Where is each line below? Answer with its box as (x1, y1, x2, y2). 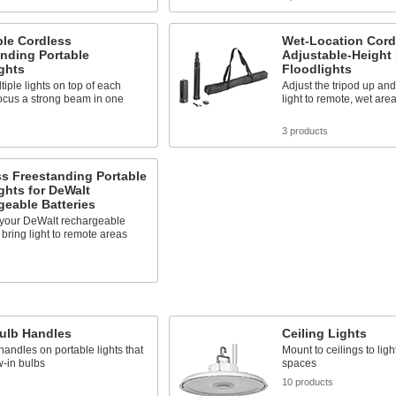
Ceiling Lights (281, 325, 367, 340)
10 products (281, 376, 333, 387)
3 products (281, 125, 328, 136)
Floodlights (281, 61, 352, 76)
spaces (281, 356, 316, 369)
